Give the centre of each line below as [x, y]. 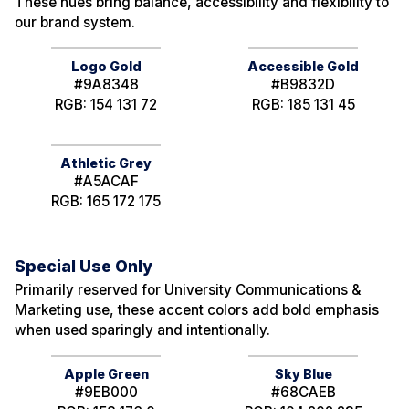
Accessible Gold [303, 67]
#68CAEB [303, 392]
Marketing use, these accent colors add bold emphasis [197, 309]
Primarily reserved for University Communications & [188, 289]
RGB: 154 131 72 [106, 105]
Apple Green [106, 374]
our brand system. [75, 23]
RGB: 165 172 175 [106, 201]
